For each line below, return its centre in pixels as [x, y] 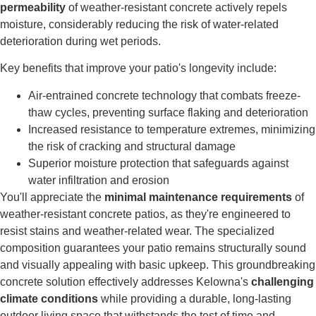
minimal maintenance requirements [198, 197]
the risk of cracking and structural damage [132, 146]
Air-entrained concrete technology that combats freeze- [164, 95]
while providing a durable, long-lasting [195, 298]
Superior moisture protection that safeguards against [158, 163]
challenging [282, 281]
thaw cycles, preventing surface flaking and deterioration [168, 112]
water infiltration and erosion [99, 180]
